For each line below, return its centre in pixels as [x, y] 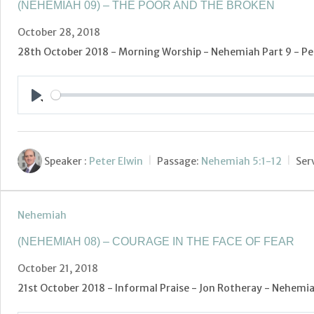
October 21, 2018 [58, 269]
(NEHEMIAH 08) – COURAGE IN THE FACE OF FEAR [156, 242]
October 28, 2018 [59, 33]
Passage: [178, 161]
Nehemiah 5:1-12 [241, 161]
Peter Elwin [116, 161]
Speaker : [66, 161]
